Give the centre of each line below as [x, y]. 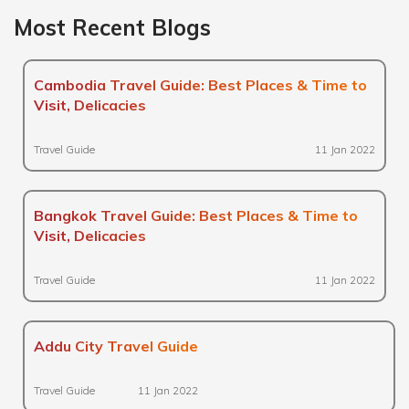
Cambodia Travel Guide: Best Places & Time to [200, 85]
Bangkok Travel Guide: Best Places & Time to [196, 215]
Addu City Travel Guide [116, 346]
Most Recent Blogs [112, 27]
